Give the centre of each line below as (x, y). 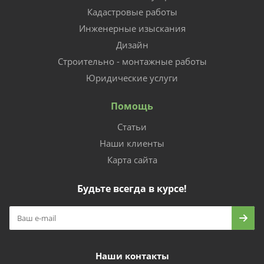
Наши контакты (132, 256)
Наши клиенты (132, 143)
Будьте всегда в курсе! (132, 189)
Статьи (132, 127)
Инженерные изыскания (132, 28)
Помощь (132, 106)
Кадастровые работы (132, 12)
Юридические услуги (132, 78)
